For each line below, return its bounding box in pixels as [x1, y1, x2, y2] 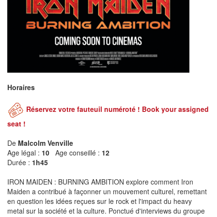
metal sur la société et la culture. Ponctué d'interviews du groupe [7, 205, 205, 216]
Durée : [7, 157, 32, 167]
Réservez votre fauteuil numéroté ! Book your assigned [26, 104, 209, 114]
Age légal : [7, 147, 42, 157]
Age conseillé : [55, 147, 102, 157]
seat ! [7, 118, 26, 128]
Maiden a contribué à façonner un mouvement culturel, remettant [7, 186, 207, 196]
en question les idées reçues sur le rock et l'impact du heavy [7, 196, 192, 206]
